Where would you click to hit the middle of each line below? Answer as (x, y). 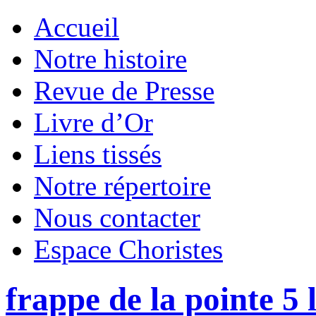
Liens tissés (98, 154)
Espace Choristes (128, 249)
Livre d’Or (93, 122)
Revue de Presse (124, 91)
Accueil (77, 27)
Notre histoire (110, 59)
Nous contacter (117, 218)
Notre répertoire (122, 186)
